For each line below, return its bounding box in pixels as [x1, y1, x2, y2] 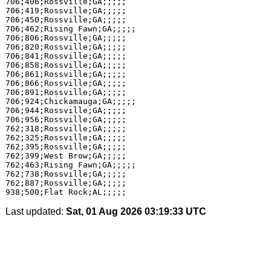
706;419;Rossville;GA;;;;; [5, 6, 126, 15]
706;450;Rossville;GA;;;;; [5, 15, 126, 24]
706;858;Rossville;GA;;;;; [5, 60, 126, 70]
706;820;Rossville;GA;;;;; [5, 42, 126, 51]
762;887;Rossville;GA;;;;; [5, 178, 126, 188]
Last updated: [5, 206, 66, 217]
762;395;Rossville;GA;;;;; [5, 142, 126, 151]
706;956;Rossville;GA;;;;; [5, 115, 126, 124]
